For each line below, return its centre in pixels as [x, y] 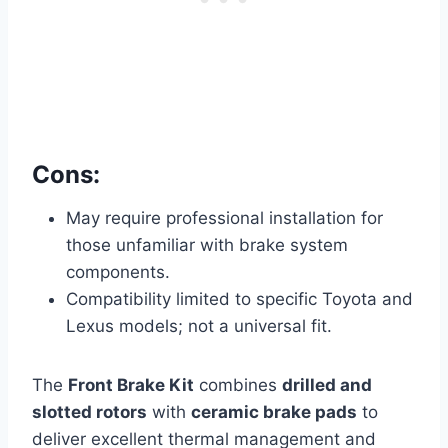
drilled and [327, 384]
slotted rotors [89, 411]
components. [118, 271]
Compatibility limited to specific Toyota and [239, 298]
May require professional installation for [224, 217]
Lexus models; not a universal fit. [199, 325]
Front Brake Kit [131, 384]
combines [238, 384]
